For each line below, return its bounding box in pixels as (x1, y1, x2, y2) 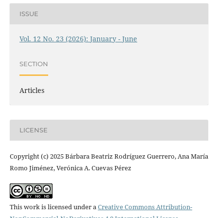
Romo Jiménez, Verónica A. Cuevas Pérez (9, 163, 131, 172)
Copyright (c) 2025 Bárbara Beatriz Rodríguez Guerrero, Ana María (9, 151, 208, 161)
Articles (19, 85, 44, 95)
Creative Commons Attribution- (97, 202, 192, 211)
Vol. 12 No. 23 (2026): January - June (19, 34, 137, 43)
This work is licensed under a (9, 202, 98, 211)
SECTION (19, 60, 48, 68)
